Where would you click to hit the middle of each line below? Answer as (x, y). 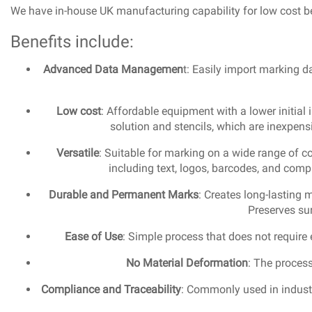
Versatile (77, 153)
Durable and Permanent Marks (123, 194)
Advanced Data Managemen (113, 69)
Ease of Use (94, 236)
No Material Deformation (187, 263)
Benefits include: (72, 41)
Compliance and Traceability (111, 289)
